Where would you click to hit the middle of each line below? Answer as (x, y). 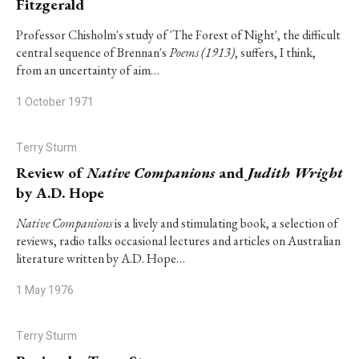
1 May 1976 (45, 290)
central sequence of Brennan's (93, 52)
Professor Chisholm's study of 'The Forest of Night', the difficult (178, 35)
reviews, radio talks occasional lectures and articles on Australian (178, 241)
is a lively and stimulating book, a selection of (225, 223)
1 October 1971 (55, 102)
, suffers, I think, (275, 52)
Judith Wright (295, 173)
